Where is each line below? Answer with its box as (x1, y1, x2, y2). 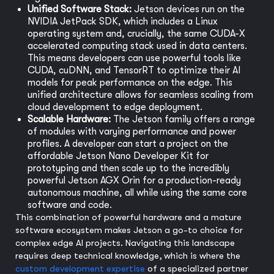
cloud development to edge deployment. (28, 102, 202, 113)
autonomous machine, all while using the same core (28, 187, 247, 199)
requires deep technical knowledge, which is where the (15, 250, 240, 262)
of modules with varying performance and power (28, 126, 236, 138)
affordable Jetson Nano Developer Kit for (28, 150, 209, 162)
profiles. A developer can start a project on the (28, 138, 228, 150)
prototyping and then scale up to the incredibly (28, 163, 229, 174)
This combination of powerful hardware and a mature (15, 212, 242, 223)
